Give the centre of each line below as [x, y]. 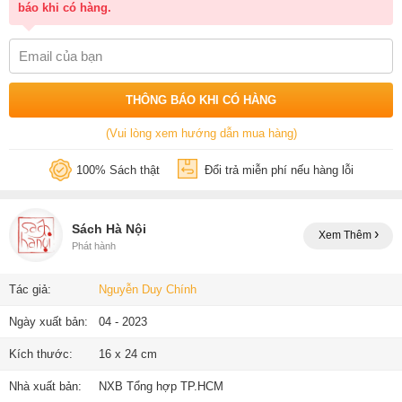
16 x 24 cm [128, 354]
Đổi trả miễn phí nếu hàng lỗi [279, 170]
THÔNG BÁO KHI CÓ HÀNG [201, 100]
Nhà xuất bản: [45, 386]
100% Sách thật [118, 170]
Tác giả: [30, 289]
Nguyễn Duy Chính [148, 289]
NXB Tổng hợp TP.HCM [161, 386]
